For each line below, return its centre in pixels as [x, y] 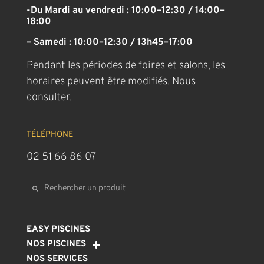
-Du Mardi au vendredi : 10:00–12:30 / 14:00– [125, 10]
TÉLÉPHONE [49, 135]
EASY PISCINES [58, 230]
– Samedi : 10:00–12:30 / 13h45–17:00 [109, 42]
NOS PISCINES [56, 245]
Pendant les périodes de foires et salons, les [126, 65]
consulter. [49, 97]
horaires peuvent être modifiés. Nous [111, 81]
